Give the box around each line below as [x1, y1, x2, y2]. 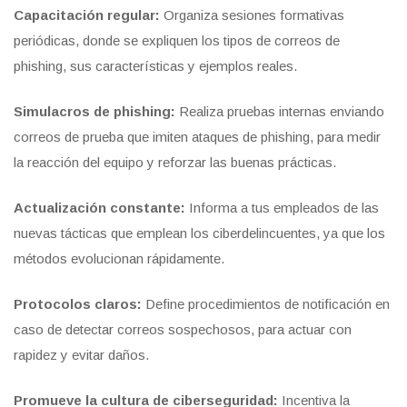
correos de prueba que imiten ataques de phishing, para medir [14, 129, 381, 145]
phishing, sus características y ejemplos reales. [14, 58, 297, 74]
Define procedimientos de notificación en [142, 296, 390, 313]
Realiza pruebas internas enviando [175, 104, 384, 120]
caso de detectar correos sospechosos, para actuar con [14, 322, 352, 338]
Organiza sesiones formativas [160, 7, 344, 24]
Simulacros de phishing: [14, 104, 175, 120]
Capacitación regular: [14, 7, 160, 24]
